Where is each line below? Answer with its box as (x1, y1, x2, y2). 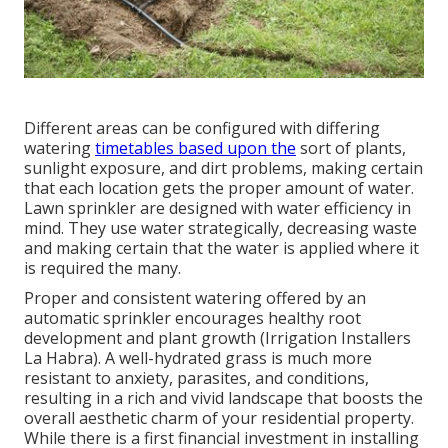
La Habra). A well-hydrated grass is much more (24, 346, 372, 369)
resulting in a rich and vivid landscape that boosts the (24, 386, 423, 409)
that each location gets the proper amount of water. (24, 176, 414, 199)
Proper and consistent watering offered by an (24, 286, 366, 309)
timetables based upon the (95, 136, 296, 159)
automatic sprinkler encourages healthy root (24, 306, 361, 329)
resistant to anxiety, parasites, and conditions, (24, 366, 369, 389)
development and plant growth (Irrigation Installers (24, 326, 411, 349)
